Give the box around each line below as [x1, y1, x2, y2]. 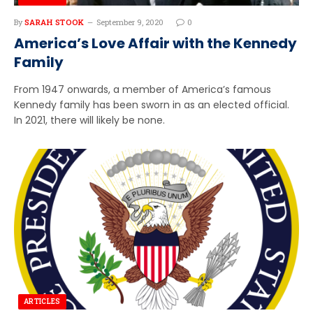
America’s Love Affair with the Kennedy [14, 34, 297, 53]
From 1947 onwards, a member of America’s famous [14, 82, 271, 96]
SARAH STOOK [24, 17, 85, 27]
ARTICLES [24, 296, 61, 306]
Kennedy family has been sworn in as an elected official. [14, 98, 289, 112]
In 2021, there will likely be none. [14, 113, 165, 127]
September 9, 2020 [96, 17, 163, 27]
